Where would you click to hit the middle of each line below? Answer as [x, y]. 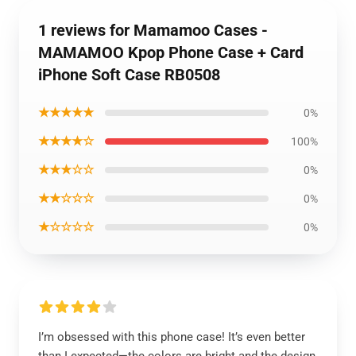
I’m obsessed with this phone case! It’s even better [172, 337]
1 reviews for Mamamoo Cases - [153, 30]
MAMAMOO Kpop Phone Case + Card [171, 52]
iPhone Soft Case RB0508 [129, 75]
